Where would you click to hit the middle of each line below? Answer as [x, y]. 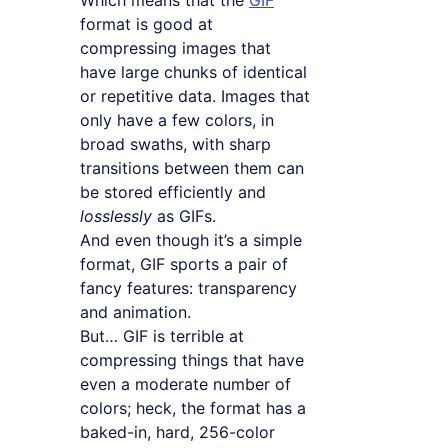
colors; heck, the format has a [193, 408]
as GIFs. [184, 216]
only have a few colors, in [177, 120]
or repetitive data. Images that [195, 96]
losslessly [116, 216]
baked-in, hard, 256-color [177, 432]
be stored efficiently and [173, 192]
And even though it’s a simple [191, 240]
